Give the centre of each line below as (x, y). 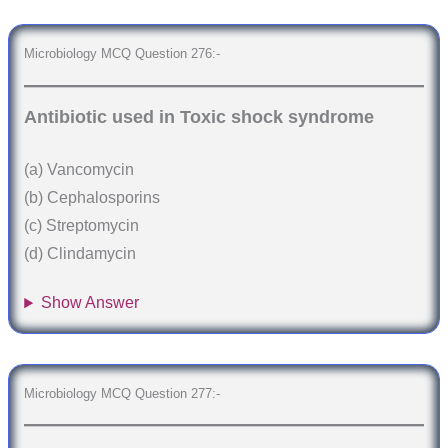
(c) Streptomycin (82, 225)
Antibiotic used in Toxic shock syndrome (199, 117)
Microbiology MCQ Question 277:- (122, 393)
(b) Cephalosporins (92, 197)
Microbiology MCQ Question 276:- (122, 54)
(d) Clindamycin (80, 253)
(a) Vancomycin (79, 169)
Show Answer (90, 303)
